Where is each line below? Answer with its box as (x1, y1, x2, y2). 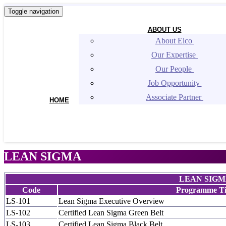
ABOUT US (147, 26, 182, 33)
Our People (155, 65, 194, 73)
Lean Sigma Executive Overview (59, 197, 164, 205)
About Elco (155, 36, 194, 45)
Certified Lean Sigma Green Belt (59, 208, 163, 217)
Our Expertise (151, 50, 198, 59)
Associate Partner (146, 93, 203, 101)
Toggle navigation (8, 8, 59, 15)
